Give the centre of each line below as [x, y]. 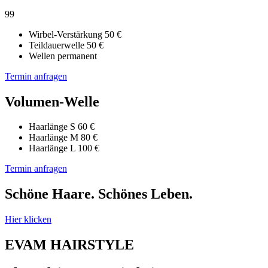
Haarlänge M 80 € [63, 138]
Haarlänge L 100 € [64, 148]
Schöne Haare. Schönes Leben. [99, 194]
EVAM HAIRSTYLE [69, 245]
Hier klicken [28, 220]
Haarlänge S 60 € [62, 127]
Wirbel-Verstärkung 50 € [75, 34]
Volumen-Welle [52, 101]
